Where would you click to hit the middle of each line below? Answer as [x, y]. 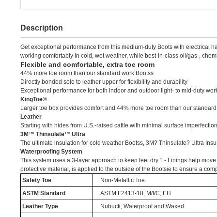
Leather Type [40, 206]
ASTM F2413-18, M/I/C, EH [135, 193]
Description [42, 28]
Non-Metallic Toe [122, 180]
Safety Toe [37, 180]
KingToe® [34, 99]
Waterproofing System [51, 152]
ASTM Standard [44, 193]
